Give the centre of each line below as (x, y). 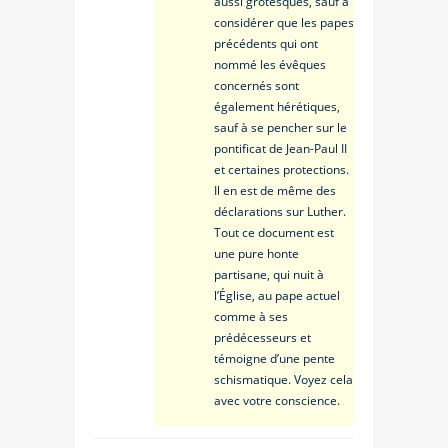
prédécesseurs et (262, 338)
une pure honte (256, 254)
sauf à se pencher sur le (280, 128)
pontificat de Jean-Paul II (280, 149)
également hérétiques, (277, 107)
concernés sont (256, 86)
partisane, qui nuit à (269, 275)
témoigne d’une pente (274, 359)
